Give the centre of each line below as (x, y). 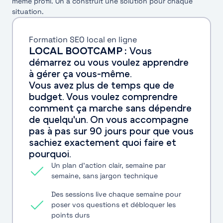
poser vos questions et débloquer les (113, 204)
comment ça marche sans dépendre (110, 108)
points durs (70, 215)
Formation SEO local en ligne (83, 39)
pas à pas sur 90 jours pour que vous (111, 131)
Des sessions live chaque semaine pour (116, 194)
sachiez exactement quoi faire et (102, 143)
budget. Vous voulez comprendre (103, 97)
